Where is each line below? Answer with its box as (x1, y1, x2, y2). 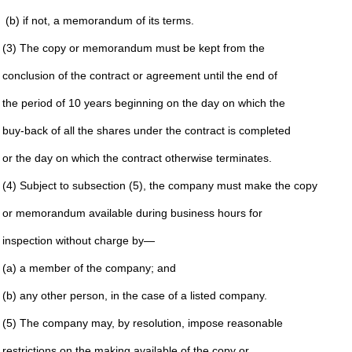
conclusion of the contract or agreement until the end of (2, 69, 277, 82)
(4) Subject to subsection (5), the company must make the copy (2, 179, 317, 192)
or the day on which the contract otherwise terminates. (2, 152, 272, 164)
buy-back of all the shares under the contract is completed (2, 124, 291, 137)
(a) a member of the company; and (2, 262, 176, 274)
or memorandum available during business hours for (2, 207, 262, 219)
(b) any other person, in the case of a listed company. (2, 289, 267, 302)
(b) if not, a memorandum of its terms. (2, 14, 194, 27)
